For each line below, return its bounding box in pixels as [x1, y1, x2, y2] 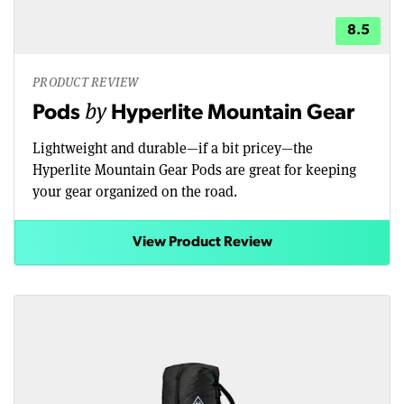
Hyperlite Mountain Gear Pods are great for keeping [32, 160, 356, 179]
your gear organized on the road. [32, 181, 237, 201]
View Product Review [132, 235, 272, 251]
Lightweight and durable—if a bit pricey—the [32, 138, 313, 158]
